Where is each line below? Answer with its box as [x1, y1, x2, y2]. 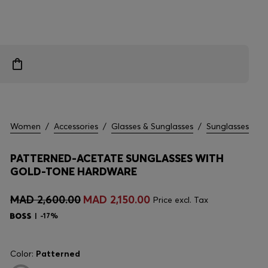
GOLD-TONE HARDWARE [10, 165, 137, 178]
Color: [10, 248, 36, 259]
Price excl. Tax [153, 194, 208, 205]
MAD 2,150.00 [83, 193, 150, 206]
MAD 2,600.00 [10, 193, 81, 206]
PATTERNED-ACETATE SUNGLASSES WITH [10, 151, 224, 165]
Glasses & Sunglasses [111, 121, 193, 132]
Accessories [54, 121, 98, 132]
